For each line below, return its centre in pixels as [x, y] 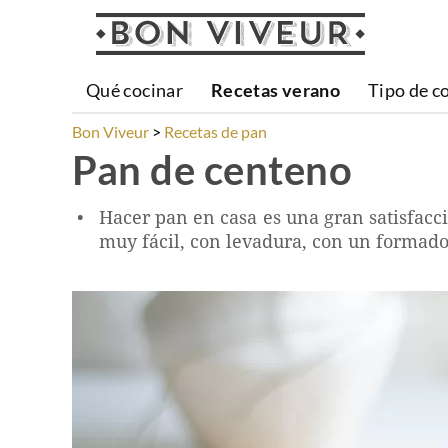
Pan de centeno [212, 170]
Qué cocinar [134, 90]
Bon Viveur [110, 131]
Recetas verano [275, 90]
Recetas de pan [215, 131]
